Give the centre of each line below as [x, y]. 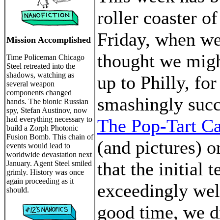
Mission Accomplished [49, 40]
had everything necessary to [49, 119]
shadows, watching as [40, 75]
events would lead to [38, 146]
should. [18, 190]
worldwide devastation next [49, 154]
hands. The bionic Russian [47, 101]
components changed [39, 93]
